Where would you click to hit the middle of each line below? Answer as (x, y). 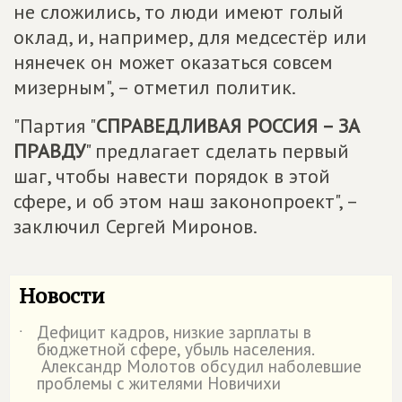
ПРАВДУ (49, 151)
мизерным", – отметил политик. (155, 87)
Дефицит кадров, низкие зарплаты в (174, 332)
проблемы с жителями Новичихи (159, 383)
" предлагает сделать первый (217, 151)
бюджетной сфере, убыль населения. (175, 349)
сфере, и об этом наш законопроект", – (185, 201)
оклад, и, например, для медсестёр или (190, 37)
